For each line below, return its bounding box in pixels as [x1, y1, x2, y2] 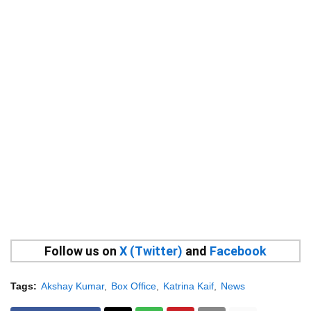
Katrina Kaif [163, 280, 214, 292]
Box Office [111, 280, 156, 292]
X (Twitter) [119, 243, 183, 258]
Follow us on [44, 243, 119, 258]
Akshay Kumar [41, 280, 104, 292]
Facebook [210, 243, 267, 258]
